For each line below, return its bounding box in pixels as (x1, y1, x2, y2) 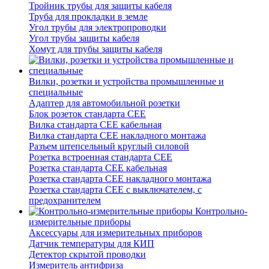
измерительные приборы (29, 217, 131, 228)
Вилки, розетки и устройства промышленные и (29, 76, 224, 87)
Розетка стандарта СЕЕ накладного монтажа (29, 174, 211, 184)
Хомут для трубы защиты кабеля (29, 44, 162, 55)
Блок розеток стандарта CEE (29, 109, 146, 119)
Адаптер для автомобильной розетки (29, 98, 180, 109)
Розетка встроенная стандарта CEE (29, 152, 172, 163)
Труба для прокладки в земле (29, 11, 148, 22)
